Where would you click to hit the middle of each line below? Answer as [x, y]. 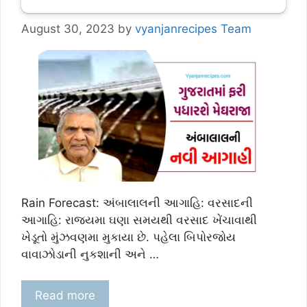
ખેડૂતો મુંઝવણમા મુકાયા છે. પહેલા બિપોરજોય [128, 237]
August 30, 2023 [68, 29]
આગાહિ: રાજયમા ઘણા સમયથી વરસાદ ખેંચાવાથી [139, 220]
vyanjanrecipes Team [193, 29]
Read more [65, 296]
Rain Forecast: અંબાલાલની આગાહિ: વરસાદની [137, 202]
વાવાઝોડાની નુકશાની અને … [90, 254]
